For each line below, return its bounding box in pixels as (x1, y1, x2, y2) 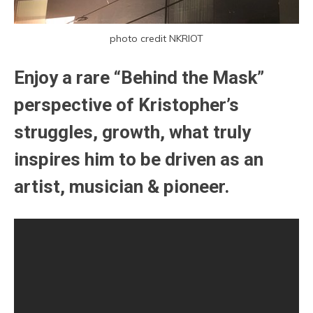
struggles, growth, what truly (14, 122, 251, 143)
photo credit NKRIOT (110, 32, 203, 45)
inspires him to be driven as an (14, 149, 263, 170)
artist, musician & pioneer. (14, 176, 229, 198)
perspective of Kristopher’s (14, 94, 239, 116)
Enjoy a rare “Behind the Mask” (14, 67, 264, 89)
